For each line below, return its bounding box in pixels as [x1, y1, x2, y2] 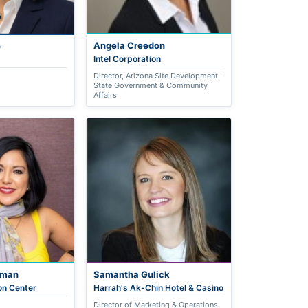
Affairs [93, 89, 118, 100]
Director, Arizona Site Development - [93, 70, 224, 80]
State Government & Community [93, 80, 208, 90]
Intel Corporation [93, 53, 162, 64]
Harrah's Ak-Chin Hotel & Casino [93, 283, 224, 293]
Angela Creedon [93, 39, 166, 51]
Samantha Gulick [93, 269, 170, 280]
